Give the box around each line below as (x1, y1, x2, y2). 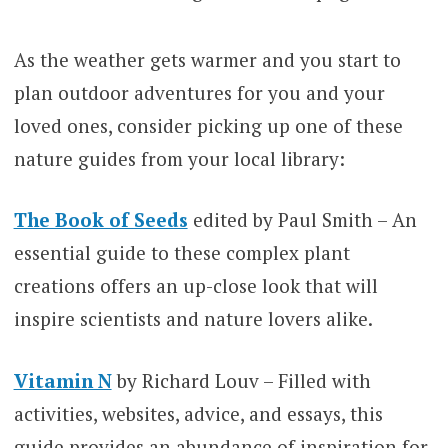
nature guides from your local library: (13, 145, 345, 171)
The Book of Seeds (13, 207, 188, 233)
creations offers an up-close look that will (13, 273, 378, 299)
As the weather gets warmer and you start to (13, 46, 401, 72)
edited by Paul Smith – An (187, 207, 417, 233)
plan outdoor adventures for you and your (13, 79, 385, 105)
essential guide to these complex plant (13, 240, 350, 266)
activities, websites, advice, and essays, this (13, 400, 383, 426)
